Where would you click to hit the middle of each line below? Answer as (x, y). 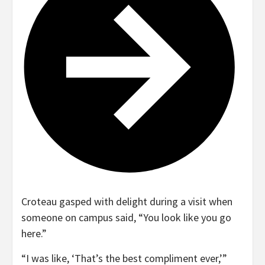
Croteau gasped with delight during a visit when (127, 201)
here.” (34, 233)
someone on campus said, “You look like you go (126, 217)
